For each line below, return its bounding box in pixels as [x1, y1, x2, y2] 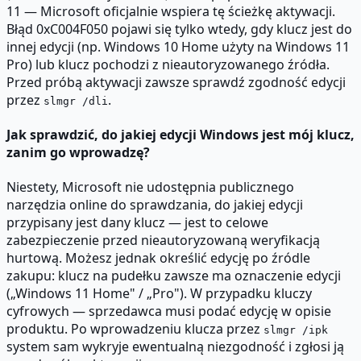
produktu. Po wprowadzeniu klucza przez [6, 320, 263, 338]
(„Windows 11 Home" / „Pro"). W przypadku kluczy [6, 284, 312, 303]
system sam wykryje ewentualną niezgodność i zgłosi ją [6, 338, 344, 356]
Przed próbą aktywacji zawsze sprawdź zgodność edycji [6, 73, 346, 91]
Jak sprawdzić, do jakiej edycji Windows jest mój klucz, [6, 126, 355, 144]
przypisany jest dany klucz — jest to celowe [6, 214, 268, 232]
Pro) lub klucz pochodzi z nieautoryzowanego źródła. [6, 55, 330, 73]
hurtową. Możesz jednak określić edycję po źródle [6, 249, 310, 268]
